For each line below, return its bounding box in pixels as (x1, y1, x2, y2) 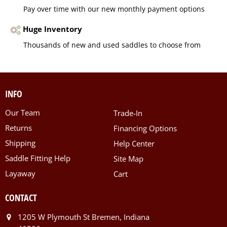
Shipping (5, 137, 35, 148)
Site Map (113, 153, 143, 164)
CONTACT (5, 191, 37, 204)
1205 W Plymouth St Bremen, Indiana (18, 211, 149, 222)
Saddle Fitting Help (5, 153, 70, 163)
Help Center (113, 138, 155, 148)
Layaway (5, 168, 35, 178)
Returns (5, 122, 32, 133)
